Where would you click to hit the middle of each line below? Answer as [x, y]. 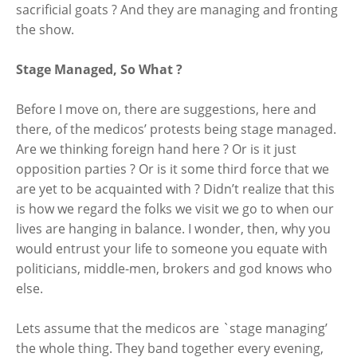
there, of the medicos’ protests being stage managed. [176, 129]
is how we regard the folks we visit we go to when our [175, 209]
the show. [45, 29]
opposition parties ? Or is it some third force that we [173, 169]
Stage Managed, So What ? [99, 69]
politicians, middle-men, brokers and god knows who [174, 269]
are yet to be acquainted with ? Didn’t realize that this [175, 189]
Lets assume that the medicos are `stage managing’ [172, 328]
